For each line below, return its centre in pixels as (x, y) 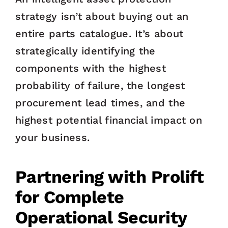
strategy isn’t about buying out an (102, 17)
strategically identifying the (85, 51)
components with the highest (91, 68)
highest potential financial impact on (109, 120)
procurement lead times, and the (100, 103)
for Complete (69, 197)
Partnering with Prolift (109, 177)
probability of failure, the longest (100, 86)
